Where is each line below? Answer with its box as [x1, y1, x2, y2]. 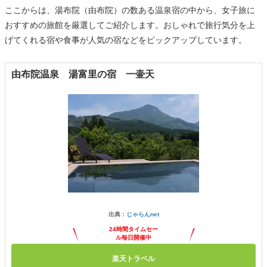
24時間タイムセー [109, 226, 158, 232]
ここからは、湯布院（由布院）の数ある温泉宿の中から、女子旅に [5, 5, 255, 15]
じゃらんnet [126, 211, 159, 218]
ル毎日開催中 [116, 234, 151, 241]
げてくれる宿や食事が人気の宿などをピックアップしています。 [5, 35, 247, 45]
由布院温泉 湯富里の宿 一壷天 [11, 69, 154, 79]
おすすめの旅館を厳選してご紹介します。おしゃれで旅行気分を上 [5, 20, 255, 30]
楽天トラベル [112, 254, 155, 263]
